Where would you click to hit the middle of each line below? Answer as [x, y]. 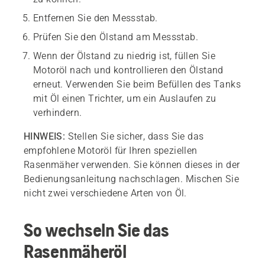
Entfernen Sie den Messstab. [96, 18]
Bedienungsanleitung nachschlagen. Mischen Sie [131, 179]
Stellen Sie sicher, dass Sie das [136, 136]
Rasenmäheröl [75, 251]
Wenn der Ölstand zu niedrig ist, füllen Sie [125, 56]
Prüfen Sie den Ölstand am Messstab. [116, 37]
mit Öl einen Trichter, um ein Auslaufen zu [125, 98]
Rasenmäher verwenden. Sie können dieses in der [132, 165]
